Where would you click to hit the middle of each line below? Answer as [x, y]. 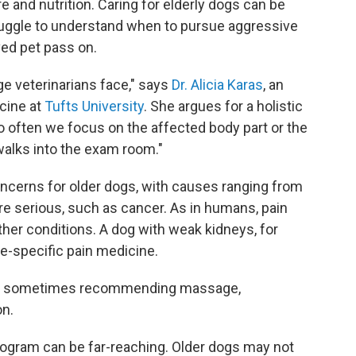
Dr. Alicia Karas [217, 84]
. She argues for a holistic [223, 106]
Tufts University [94, 106]
